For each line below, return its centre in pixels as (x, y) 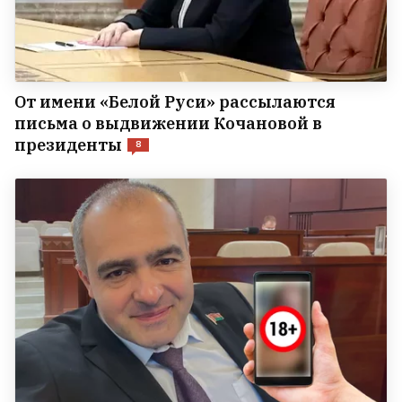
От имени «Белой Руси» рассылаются (175, 101)
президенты (68, 144)
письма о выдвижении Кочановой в (168, 123)
